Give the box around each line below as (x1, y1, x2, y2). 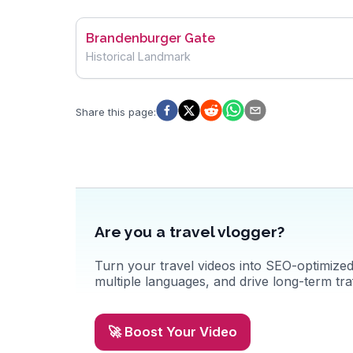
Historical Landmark (86, 50, 191, 64)
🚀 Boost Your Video (107, 324, 237, 340)
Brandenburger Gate (86, 31, 215, 46)
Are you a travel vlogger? (95, 223, 284, 241)
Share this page (76, 106, 154, 119)
